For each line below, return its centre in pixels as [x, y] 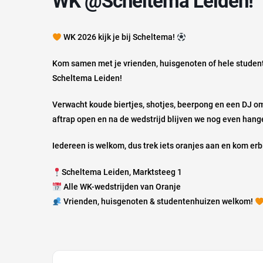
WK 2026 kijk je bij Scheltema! [119, 37]
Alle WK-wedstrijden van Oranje [121, 187]
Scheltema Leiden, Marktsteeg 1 [122, 172]
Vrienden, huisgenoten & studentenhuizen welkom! [158, 202]
